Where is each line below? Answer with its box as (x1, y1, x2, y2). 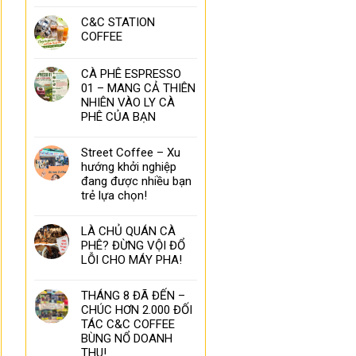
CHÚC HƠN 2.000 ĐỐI (81, 303, 193, 318)
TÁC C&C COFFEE (81, 317, 176, 332)
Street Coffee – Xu (81, 145, 181, 161)
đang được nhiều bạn (81, 174, 192, 189)
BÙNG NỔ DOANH (81, 331, 173, 346)
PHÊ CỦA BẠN (81, 110, 157, 125)
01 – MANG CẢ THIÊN (81, 81, 196, 96)
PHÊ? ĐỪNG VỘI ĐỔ (81, 238, 186, 253)
